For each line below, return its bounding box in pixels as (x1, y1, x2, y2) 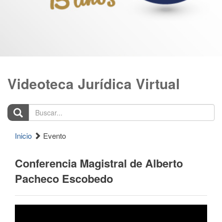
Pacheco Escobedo (15, 170, 113, 186)
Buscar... (7, 103, 37, 114)
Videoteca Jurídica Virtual (7, 73, 180, 94)
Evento (41, 130, 66, 141)
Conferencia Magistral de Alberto (15, 155, 183, 171)
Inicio (15, 130, 32, 141)
